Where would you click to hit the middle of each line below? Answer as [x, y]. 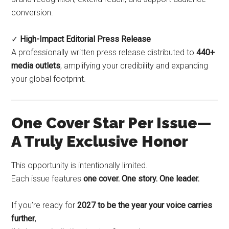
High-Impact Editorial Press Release [86, 39]
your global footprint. [49, 79]
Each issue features [48, 179]
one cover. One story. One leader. [142, 179]
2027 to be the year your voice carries [145, 205]
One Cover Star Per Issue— [112, 123]
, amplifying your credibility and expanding [134, 66]
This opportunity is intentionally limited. [80, 166]
